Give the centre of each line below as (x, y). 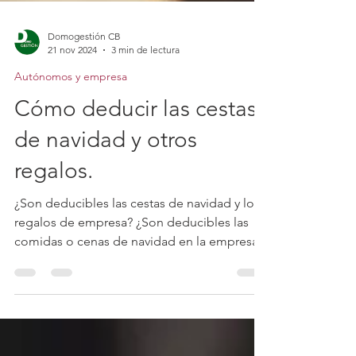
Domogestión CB (84, 122)
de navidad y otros (106, 225)
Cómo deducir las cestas (135, 194)
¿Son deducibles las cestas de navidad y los (137, 289)
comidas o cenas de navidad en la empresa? (139, 327)
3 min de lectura (145, 135)
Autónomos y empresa (71, 162)
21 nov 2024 (72, 135)
